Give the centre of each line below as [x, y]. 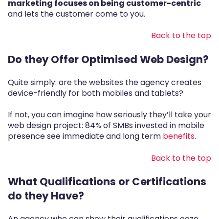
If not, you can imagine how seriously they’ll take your [109, 115]
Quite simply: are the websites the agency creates [105, 82]
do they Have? [46, 196]
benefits [179, 136]
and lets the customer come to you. [77, 14]
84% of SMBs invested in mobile [145, 126]
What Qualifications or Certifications [107, 182]
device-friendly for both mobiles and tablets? [96, 93]
